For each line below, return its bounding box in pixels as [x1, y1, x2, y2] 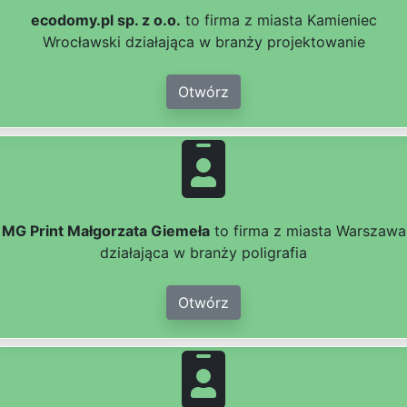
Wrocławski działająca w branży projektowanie [42, 33, 365, 52]
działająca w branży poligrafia [100, 243, 307, 263]
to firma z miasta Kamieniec [180, 11, 377, 30]
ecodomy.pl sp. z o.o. [30, 11, 181, 30]
